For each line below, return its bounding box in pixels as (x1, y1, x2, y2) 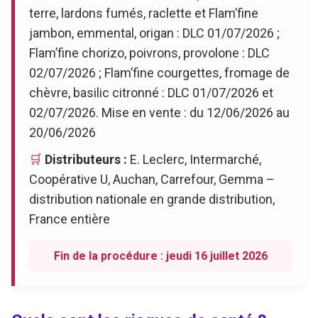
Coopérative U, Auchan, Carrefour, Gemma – (29, 171, 275, 187)
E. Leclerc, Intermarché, (127, 151, 261, 167)
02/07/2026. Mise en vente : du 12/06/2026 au (29, 104, 290, 120)
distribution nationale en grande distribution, (29, 191, 275, 207)
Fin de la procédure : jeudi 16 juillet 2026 (54, 248, 268, 263)
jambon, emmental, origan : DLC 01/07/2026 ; (29, 25, 280, 40)
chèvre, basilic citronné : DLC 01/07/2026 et (29, 84, 273, 100)
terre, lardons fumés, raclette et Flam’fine (29, 5, 258, 21)
